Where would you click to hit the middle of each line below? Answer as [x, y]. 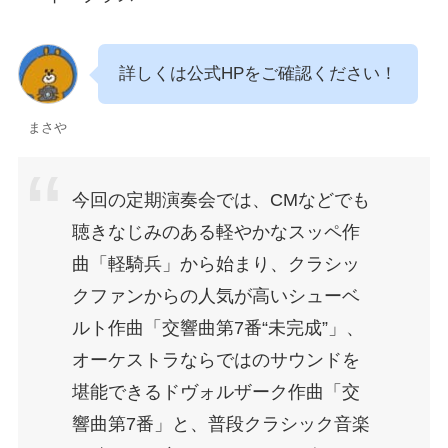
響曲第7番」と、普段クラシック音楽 [220, 423]
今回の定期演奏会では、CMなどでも [220, 199]
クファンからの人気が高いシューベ [215, 295]
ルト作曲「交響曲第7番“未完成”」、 [217, 327]
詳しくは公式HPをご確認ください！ [257, 73]
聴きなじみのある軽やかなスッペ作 [215, 231]
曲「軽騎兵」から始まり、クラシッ [215, 263]
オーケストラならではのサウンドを [215, 359]
